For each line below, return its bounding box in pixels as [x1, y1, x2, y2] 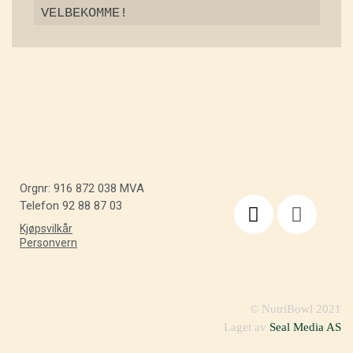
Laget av [224, 321, 269, 334]
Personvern [20, 236, 77, 249]
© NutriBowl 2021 [250, 303, 341, 316]
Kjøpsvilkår [20, 221, 72, 235]
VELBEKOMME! [40, 5, 136, 20]
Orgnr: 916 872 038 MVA [20, 180, 144, 195]
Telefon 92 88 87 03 [20, 198, 122, 213]
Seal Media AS [269, 321, 341, 334]
